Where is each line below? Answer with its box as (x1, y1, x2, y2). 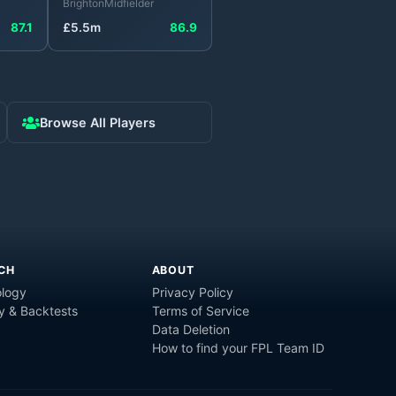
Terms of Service (151, 302, 249, 318)
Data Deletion (151, 321, 230, 337)
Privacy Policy (151, 284, 233, 300)
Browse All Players (40, 115, 156, 131)
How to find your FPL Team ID (151, 339, 324, 355)
